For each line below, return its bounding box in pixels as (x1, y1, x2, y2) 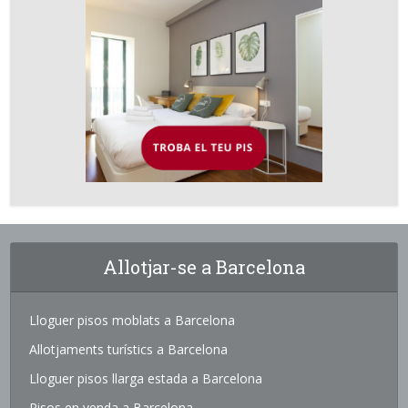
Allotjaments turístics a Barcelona (29, 340, 229, 358)
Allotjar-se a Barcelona (103, 254, 305, 279)
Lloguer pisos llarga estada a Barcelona (29, 369, 263, 387)
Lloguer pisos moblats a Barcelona (29, 311, 236, 329)
